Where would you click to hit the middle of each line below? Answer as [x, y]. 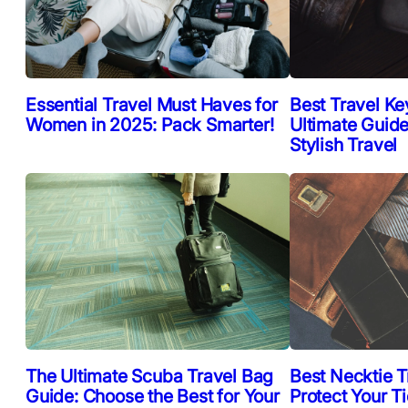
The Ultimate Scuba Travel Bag [150, 376]
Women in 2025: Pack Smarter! [150, 125]
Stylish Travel [344, 145]
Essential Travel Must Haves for [152, 105]
